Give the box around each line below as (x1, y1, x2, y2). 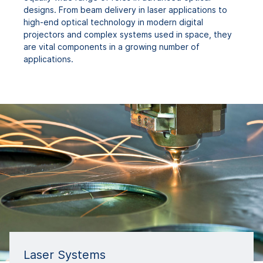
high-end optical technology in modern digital (23, 17, 203, 27)
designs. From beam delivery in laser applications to (23, 5, 227, 15)
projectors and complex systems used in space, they (23, 29, 232, 39)
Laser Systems (23, 247, 106, 262)
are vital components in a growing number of (23, 42, 200, 52)
